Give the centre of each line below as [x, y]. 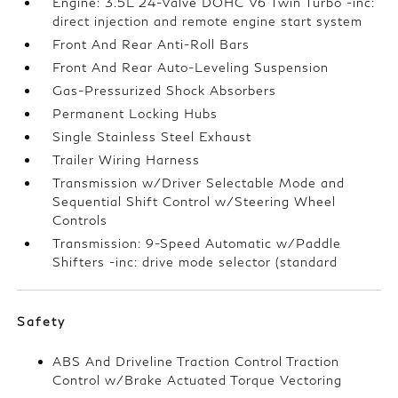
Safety [42, 321]
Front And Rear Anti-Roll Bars [151, 44]
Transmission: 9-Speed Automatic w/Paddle [197, 243]
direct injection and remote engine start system [208, 21]
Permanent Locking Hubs [135, 113]
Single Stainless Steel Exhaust [152, 136]
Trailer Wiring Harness [127, 159]
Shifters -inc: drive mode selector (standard [195, 262]
